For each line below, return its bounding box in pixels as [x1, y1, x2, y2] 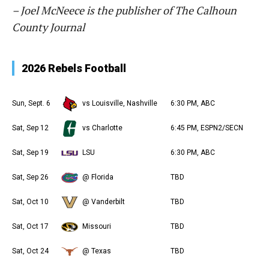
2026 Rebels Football [22, 62, 126, 74]
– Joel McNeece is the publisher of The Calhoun [12, 3, 237, 17]
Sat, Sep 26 [12, 173, 49, 181]
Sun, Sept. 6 [12, 99, 50, 107]
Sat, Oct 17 [12, 222, 49, 231]
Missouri [82, 222, 111, 231]
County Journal [12, 20, 85, 34]
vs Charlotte [82, 124, 122, 132]
